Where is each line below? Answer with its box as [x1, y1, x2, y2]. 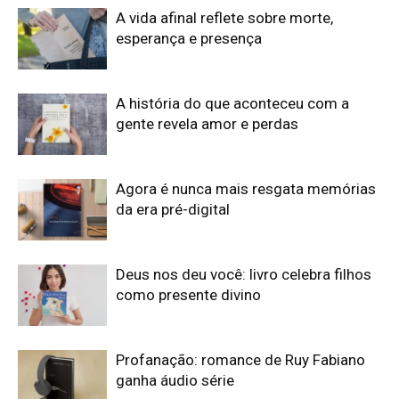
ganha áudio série [116, 370, 234, 389]
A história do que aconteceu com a [116, 94, 349, 112]
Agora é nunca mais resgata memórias [116, 179, 376, 198]
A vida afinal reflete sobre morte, [116, 8, 333, 27]
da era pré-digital [116, 199, 230, 218]
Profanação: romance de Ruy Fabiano [116, 350, 365, 369]
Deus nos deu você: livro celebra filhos [116, 265, 371, 283]
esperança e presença [116, 28, 262, 47]
